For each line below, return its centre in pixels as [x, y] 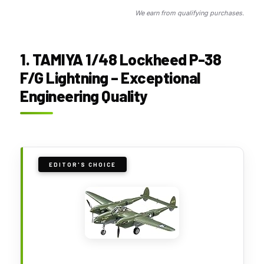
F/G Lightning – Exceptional [110, 77]
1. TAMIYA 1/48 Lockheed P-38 [121, 59]
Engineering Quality [84, 95]
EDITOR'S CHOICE [82, 164]
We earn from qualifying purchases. [189, 13]
